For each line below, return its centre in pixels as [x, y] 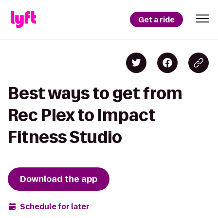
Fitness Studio [65, 137]
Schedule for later [55, 206]
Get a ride [156, 19]
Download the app [59, 179]
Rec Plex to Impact [82, 115]
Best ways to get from [95, 93]
